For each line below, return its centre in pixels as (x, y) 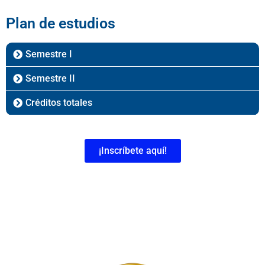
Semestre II (50, 79)
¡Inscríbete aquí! (132, 151)
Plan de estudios (61, 24)
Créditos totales (59, 103)
